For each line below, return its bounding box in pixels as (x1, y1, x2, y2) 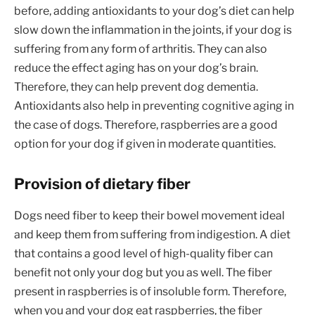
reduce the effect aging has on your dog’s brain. (14, 60, 258, 75)
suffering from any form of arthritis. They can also (14, 41, 267, 56)
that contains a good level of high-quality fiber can (14, 246, 273, 260)
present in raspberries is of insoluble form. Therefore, (14, 284, 286, 298)
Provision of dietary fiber (14, 174, 191, 193)
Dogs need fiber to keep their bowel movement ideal (14, 208, 285, 222)
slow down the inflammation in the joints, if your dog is (14, 22, 292, 37)
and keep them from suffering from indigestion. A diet (14, 227, 290, 241)
